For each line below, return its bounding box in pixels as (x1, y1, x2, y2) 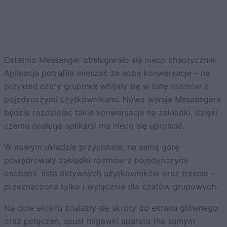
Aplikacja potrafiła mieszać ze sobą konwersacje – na (4, 67, 210, 78)
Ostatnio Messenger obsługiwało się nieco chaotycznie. (4, 54, 217, 65)
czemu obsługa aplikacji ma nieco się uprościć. (4, 120, 184, 131)
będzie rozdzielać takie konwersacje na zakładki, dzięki (4, 107, 218, 118)
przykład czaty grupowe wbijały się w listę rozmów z (4, 81, 209, 91)
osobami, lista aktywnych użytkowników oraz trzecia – (4, 168, 215, 178)
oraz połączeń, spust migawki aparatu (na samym (4, 215, 195, 226)
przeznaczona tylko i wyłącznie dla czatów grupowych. (4, 181, 218, 192)
